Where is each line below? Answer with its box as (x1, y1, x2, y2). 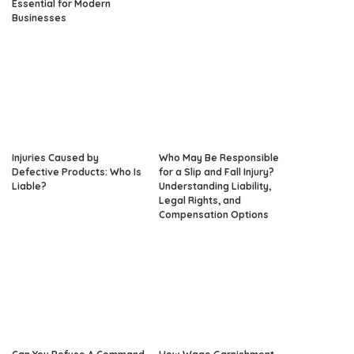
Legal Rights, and (159, 194, 241, 206)
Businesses (12, 11, 66, 24)
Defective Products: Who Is (12, 165, 141, 178)
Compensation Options (159, 208, 269, 220)
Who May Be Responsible (159, 151, 279, 164)
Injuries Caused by (12, 151, 99, 164)
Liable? (12, 179, 47, 192)
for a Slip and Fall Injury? (159, 165, 274, 178)
